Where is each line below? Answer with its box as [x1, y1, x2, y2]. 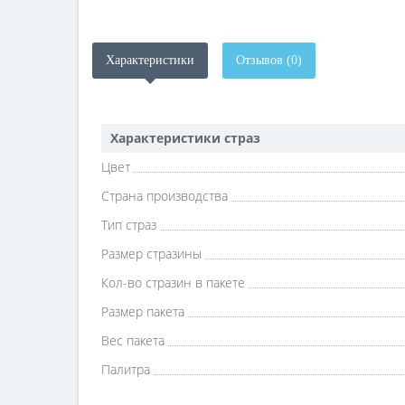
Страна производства [101, 187, 228, 204]
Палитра [101, 361, 150, 378]
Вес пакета [101, 332, 165, 349]
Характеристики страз [110, 129, 260, 146]
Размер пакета [101, 303, 184, 320]
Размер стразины [101, 245, 202, 262]
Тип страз [101, 216, 156, 233]
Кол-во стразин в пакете [101, 274, 245, 291]
